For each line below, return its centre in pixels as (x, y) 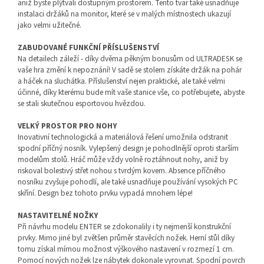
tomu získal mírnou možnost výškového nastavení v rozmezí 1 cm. (126, 249)
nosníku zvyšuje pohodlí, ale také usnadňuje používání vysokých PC (128, 182)
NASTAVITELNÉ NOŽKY (58, 216)
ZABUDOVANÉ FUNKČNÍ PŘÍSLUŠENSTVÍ (88, 48)
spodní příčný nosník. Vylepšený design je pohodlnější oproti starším (128, 148)
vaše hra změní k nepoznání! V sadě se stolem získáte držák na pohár (130, 70)
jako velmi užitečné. (49, 25)
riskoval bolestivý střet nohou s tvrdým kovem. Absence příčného (122, 171)
